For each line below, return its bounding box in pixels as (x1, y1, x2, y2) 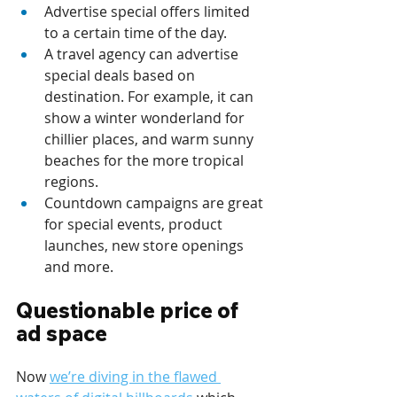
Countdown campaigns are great (44, 193, 267, 214)
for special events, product (44, 214, 226, 235)
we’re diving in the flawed (50, 367, 221, 387)
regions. (44, 172, 98, 192)
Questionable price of (16, 297, 243, 324)
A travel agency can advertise (44, 44, 242, 65)
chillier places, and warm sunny (44, 129, 257, 150)
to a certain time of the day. (44, 23, 227, 43)
